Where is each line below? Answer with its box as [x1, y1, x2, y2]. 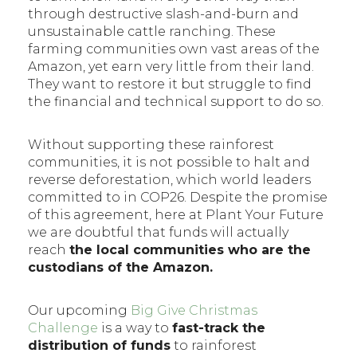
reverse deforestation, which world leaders [28, 171, 311, 187]
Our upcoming [28, 302, 131, 318]
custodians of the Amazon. [28, 259, 213, 275]
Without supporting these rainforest [28, 136, 274, 152]
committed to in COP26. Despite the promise [28, 189, 328, 205]
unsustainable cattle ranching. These [28, 23, 276, 39]
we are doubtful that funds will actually [28, 224, 288, 240]
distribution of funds [28, 337, 171, 353]
